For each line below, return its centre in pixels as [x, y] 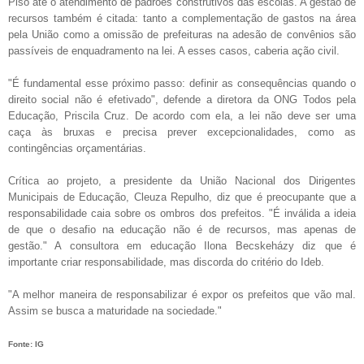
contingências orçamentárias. [77, 148]
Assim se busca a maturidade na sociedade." [115, 310]
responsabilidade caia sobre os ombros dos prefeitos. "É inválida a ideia [182, 213]
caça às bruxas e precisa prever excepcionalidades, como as [182, 132]
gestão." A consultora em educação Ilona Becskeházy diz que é [182, 245]
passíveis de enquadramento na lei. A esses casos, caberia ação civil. [174, 50]
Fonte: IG [26, 344]
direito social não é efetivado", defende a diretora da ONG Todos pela [182, 99]
